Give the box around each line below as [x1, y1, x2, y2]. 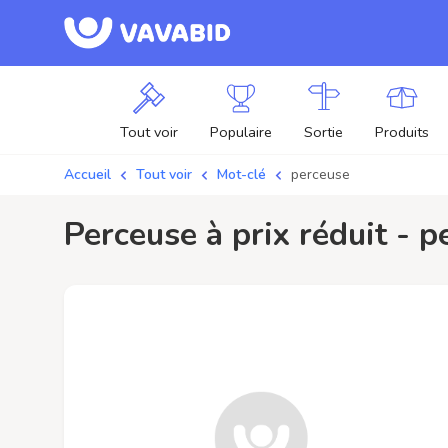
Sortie [304, 122, 343, 142]
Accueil [64, 165, 111, 184]
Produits [375, 122, 429, 142]
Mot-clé [217, 165, 266, 184]
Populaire [210, 122, 272, 142]
